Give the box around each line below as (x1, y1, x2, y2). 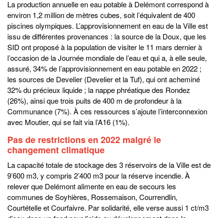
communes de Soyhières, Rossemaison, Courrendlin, (7, 192, 178, 202)
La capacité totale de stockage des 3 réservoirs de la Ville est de (7, 160, 211, 170)
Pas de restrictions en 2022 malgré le (7, 133, 161, 146)
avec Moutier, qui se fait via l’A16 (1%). (7, 117, 129, 127)
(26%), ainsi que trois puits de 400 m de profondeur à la (7, 95, 182, 106)
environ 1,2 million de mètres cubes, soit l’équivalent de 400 (7, 10, 195, 20)
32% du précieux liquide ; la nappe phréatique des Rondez (7, 85, 190, 95)
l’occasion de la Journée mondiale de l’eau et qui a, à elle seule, (7, 53, 207, 63)
